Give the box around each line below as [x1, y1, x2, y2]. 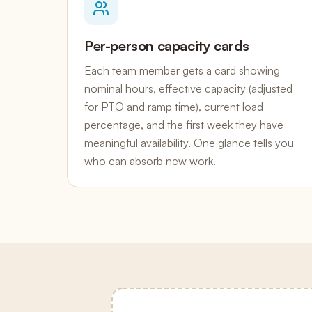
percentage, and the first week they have [84, 118, 283, 132]
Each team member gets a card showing [84, 63, 280, 77]
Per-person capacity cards [84, 37, 249, 54]
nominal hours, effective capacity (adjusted [84, 81, 292, 95]
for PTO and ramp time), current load [84, 100, 263, 114]
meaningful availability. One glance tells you [84, 136, 294, 150]
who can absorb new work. [84, 154, 216, 168]
